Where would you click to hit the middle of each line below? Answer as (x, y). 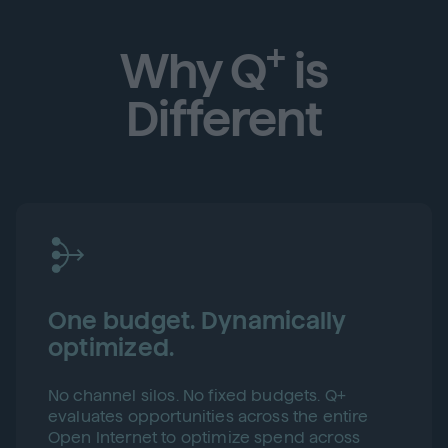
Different (224, 119)
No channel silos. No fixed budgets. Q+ (197, 396)
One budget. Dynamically (197, 321)
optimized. (111, 348)
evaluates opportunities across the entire (208, 417)
